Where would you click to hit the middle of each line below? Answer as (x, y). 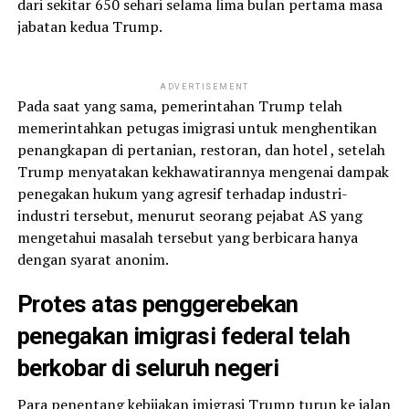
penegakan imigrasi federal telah (184, 336)
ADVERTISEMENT (204, 86)
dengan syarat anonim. (93, 259)
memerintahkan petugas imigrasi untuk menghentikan (197, 127)
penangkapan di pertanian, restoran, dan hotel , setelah (201, 149)
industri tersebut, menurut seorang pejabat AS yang (189, 215)
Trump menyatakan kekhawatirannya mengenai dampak (203, 171)
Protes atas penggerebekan (157, 304)
